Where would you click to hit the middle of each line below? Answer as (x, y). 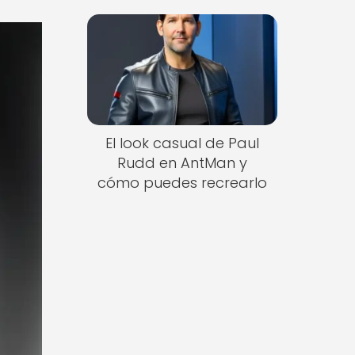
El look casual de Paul (182, 143)
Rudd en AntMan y (182, 163)
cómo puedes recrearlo (182, 183)
